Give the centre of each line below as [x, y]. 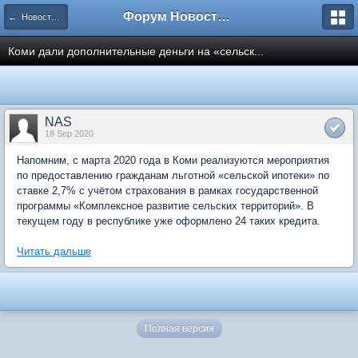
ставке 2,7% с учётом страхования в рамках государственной [167, 191]
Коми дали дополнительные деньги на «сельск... [136, 51]
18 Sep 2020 [69, 133]
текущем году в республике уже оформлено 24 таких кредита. [169, 221]
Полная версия [179, 328]
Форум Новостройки [224, 16]
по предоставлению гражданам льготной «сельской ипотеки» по [173, 175]
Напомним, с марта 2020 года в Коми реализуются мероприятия [173, 160]
